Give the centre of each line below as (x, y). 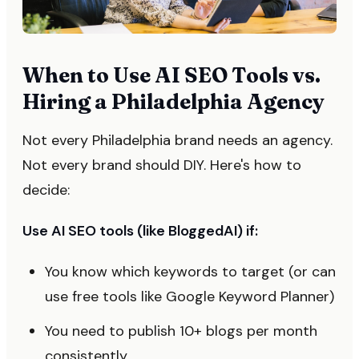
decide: (46, 190)
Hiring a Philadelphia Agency (173, 102)
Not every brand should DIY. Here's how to (162, 165)
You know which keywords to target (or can (190, 272)
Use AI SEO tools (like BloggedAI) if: (140, 231)
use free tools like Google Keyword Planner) (190, 296)
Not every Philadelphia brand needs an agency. (177, 140)
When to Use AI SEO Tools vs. (171, 75)
